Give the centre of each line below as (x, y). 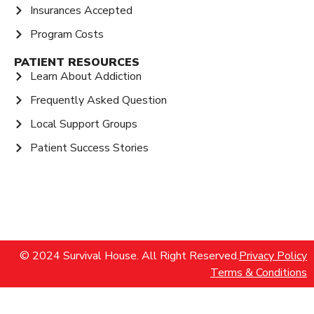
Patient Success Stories (89, 148)
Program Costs (67, 35)
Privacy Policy (273, 256)
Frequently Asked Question (98, 101)
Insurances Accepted (81, 11)
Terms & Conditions (259, 272)
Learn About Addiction (86, 77)
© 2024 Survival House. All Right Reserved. (129, 256)
